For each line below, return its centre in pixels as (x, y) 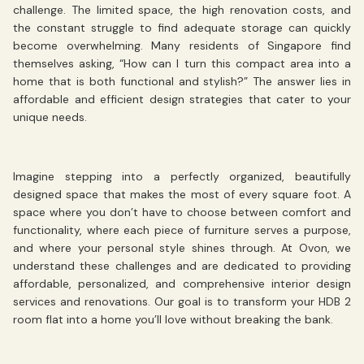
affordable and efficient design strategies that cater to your (182, 100)
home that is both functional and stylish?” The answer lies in (182, 82)
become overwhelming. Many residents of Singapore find (182, 46)
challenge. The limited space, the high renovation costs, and (182, 10)
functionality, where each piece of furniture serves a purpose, (182, 230)
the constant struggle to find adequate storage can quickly (182, 28)
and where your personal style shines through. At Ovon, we (182, 247)
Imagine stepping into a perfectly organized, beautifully (182, 176)
